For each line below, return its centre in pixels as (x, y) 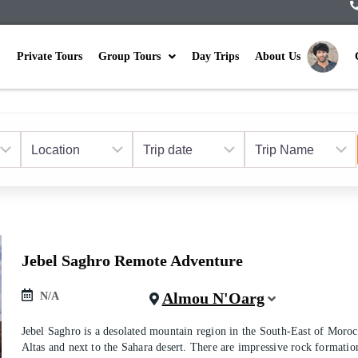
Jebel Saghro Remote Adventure (132, 260)
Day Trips (215, 56)
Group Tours (129, 56)
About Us (281, 56)
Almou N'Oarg (213, 298)
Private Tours (50, 56)
